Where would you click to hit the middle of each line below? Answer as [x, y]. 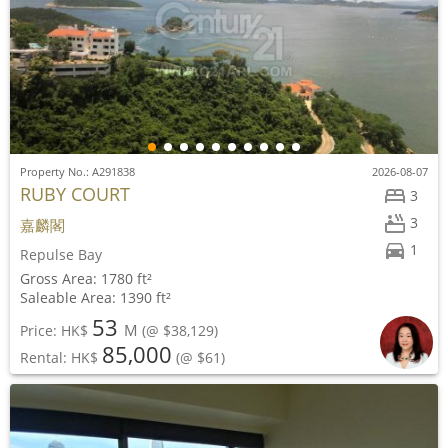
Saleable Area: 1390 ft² [95, 297]
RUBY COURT [75, 194]
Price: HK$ [56, 330]
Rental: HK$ [61, 357]
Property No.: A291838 [77, 171]
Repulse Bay [61, 254]
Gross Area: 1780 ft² [86, 278]
